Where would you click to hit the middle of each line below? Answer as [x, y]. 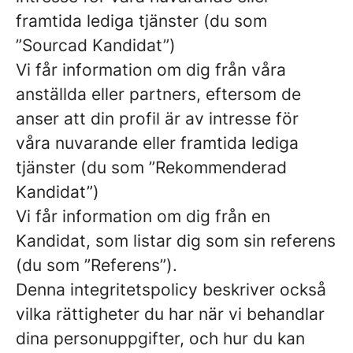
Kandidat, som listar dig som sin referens [176, 241]
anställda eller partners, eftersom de [158, 94]
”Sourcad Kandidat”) [96, 45]
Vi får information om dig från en [143, 216]
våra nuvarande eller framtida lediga [157, 143]
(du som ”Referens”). [97, 265]
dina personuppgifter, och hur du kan [160, 338]
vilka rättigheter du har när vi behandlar [170, 314]
